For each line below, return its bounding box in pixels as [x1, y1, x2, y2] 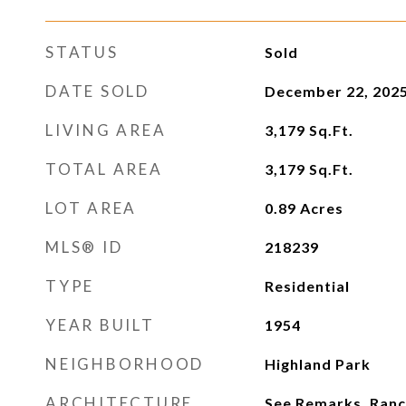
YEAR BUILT [45, 315, 155, 334]
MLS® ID [45, 237, 123, 256]
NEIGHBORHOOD [45, 354, 204, 373]
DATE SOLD [45, 82, 150, 101]
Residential [264, 277, 350, 295]
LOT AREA [45, 198, 137, 217]
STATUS [45, 43, 119, 62]
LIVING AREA [45, 121, 167, 140]
